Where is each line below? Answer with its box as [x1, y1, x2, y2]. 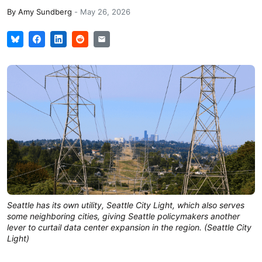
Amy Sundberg [18, 6, 72, 16]
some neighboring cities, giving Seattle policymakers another [7, 211, 240, 221]
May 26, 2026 [80, 6, 130, 16]
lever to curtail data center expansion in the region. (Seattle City [7, 222, 251, 232]
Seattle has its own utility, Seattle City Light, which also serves [7, 199, 244, 210]
